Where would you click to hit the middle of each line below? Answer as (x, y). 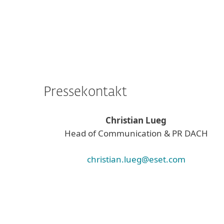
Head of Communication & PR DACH (136, 133)
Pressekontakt (85, 92)
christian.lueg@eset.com (136, 159)
